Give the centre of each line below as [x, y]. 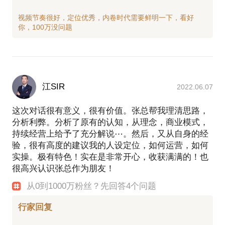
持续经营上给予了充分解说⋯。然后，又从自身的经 [110, 134]
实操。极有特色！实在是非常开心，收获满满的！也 [110, 157]
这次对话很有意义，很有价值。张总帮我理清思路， [110, 110]
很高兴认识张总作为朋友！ [63, 168]
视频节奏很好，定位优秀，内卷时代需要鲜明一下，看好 [106, 17]
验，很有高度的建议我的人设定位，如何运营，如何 [110, 145]
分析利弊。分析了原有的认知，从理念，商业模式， [110, 122]
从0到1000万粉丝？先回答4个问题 [92, 186]
